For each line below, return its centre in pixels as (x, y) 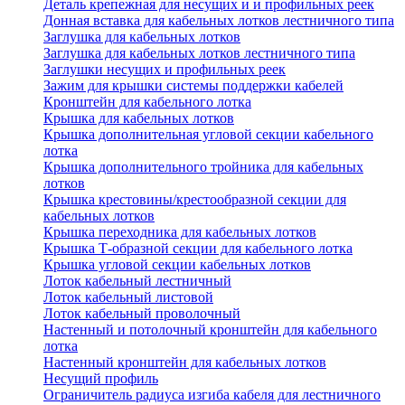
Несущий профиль (101, 379)
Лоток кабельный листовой (128, 297)
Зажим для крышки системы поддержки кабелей (193, 86)
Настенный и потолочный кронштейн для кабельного (210, 330)
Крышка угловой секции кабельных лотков (177, 265)
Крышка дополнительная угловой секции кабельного (208, 135)
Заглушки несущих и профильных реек (165, 70)
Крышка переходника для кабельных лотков (180, 232)
